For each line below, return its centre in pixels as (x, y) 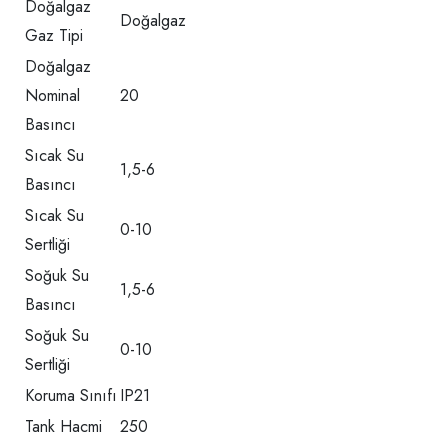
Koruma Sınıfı (71, 396)
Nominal (52, 96)
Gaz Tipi (54, 36)
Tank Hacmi (63, 427)
